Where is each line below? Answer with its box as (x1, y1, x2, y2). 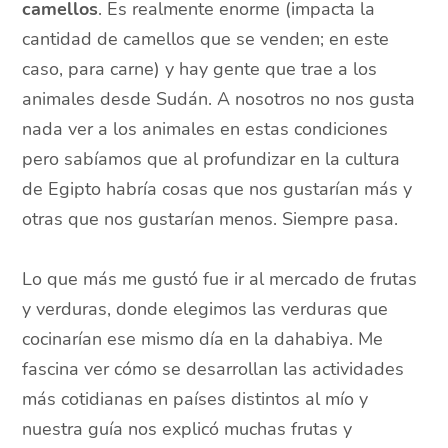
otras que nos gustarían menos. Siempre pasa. (22, 207, 399, 232)
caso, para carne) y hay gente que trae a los (22, 57, 378, 82)
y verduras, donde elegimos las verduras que (22, 297, 389, 322)
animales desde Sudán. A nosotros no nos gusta (22, 87, 416, 112)
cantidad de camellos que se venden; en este (22, 27, 390, 52)
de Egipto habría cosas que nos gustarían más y (22, 177, 413, 202)
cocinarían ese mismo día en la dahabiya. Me (22, 327, 384, 352)
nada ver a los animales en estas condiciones (22, 117, 389, 142)
